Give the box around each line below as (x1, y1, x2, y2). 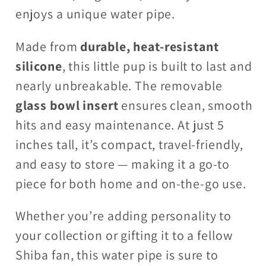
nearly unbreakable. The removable (15, 77, 223, 94)
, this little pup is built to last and (62, 57, 252, 74)
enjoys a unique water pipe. (15, 5, 176, 22)
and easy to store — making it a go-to (15, 155, 230, 172)
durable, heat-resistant (80, 37, 219, 55)
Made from (15, 37, 81, 55)
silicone (15, 57, 62, 74)
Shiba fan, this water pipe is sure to (15, 246, 218, 264)
